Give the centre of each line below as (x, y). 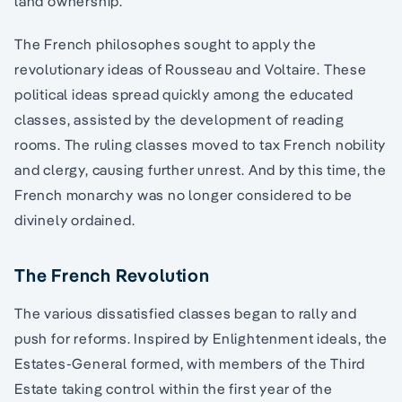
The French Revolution (112, 275)
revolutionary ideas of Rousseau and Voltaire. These (191, 69)
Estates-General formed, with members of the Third (190, 363)
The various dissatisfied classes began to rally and (186, 313)
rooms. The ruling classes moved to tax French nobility (201, 144)
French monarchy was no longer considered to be (184, 194)
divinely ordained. (75, 219)
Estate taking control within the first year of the (174, 388)
